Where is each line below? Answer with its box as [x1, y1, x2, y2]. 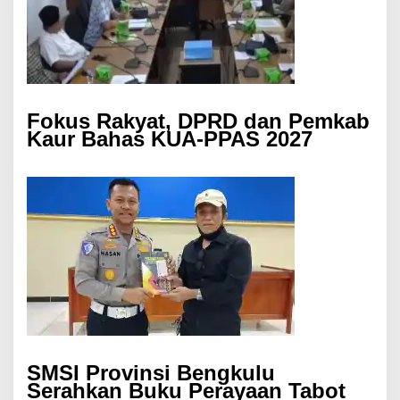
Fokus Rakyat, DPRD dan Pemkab [27, 109, 370, 134]
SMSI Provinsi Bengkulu [27, 361, 275, 385]
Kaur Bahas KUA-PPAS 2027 [27, 127, 312, 152]
